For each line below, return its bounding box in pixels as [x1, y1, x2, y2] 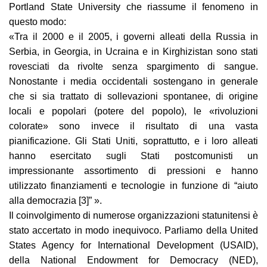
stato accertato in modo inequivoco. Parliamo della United [9, 225, 258, 235]
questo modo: [9, 17, 66, 27]
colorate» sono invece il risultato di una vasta [9, 121, 258, 131]
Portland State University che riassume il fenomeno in [9, 2, 258, 12]
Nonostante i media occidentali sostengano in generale [9, 76, 258, 86]
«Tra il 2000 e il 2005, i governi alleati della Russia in [9, 32, 258, 42]
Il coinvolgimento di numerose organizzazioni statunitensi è [9, 210, 258, 221]
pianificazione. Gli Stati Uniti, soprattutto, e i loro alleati [9, 136, 258, 146]
